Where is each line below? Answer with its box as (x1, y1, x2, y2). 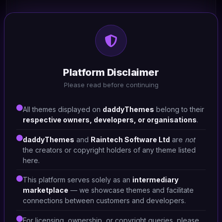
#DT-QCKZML (19, 67, 44, 72)
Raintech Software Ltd (91, 135, 170, 144)
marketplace (23, 186, 68, 195)
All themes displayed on (23, 105, 103, 114)
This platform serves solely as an (23, 175, 132, 184)
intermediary (132, 175, 178, 184)
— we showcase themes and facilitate (68, 186, 194, 195)
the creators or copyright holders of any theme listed (23, 145, 196, 154)
